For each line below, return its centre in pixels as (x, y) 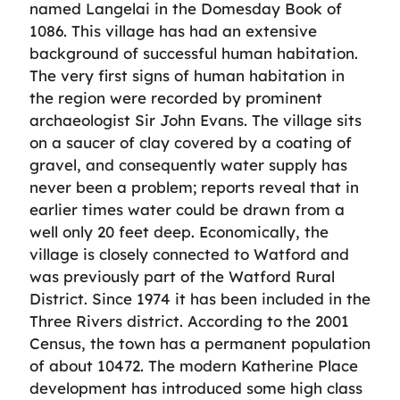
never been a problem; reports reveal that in (194, 187)
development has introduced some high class (196, 387)
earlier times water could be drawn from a (187, 209)
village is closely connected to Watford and (189, 254)
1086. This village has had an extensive (173, 30)
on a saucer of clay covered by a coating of (191, 142)
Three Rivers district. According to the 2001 (189, 321)
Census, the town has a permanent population (200, 343)
